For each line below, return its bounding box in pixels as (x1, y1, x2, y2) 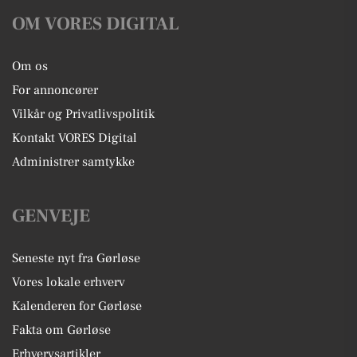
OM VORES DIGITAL (12, 11, 179, 36)
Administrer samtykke (12, 153, 135, 170)
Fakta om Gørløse (12, 321, 111, 338)
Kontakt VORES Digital (12, 129, 137, 146)
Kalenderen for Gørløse (12, 297, 142, 314)
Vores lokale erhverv (12, 273, 125, 290)
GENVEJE (12, 203, 90, 228)
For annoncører (12, 81, 98, 98)
